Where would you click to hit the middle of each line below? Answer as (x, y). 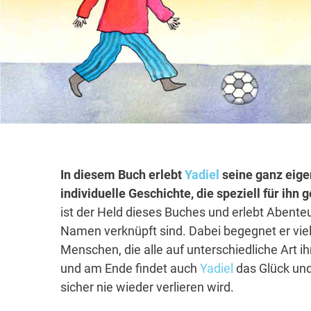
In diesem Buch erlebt (123, 175)
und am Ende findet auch (130, 269)
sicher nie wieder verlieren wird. (147, 287)
